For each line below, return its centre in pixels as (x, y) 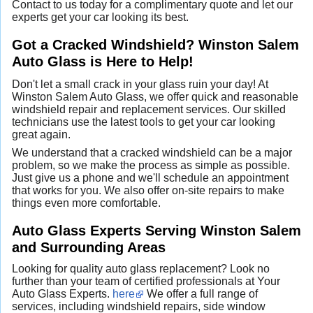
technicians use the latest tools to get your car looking (144, 122)
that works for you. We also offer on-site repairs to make (148, 190)
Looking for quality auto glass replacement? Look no (141, 268)
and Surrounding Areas (89, 247)
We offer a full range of (201, 293)
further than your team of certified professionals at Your (146, 281)
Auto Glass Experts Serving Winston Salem (156, 230)
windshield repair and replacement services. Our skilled (149, 109)
